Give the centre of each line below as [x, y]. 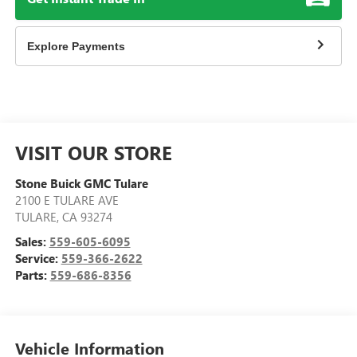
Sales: [32, 241]
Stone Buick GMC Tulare [81, 183]
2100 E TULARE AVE [67, 200]
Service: [38, 258]
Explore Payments [76, 46]
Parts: [32, 275]
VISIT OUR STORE [93, 152]
